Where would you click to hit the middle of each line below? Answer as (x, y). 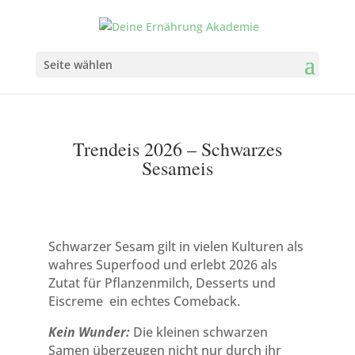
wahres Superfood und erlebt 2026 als (162, 265)
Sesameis (177, 168)
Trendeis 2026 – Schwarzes (177, 149)
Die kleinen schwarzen (198, 332)
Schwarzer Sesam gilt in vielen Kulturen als (176, 246)
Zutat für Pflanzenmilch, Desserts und (162, 283)
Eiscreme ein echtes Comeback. (144, 301)
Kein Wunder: (89, 332)
